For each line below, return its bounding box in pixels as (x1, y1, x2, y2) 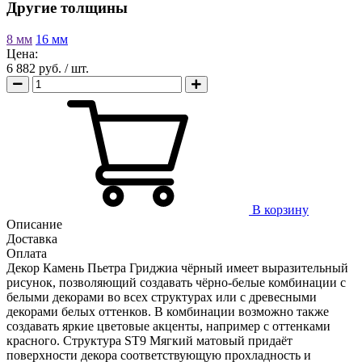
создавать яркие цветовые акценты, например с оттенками (6, 319, 330, 334)
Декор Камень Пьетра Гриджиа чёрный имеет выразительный (6, 261, 348, 276)
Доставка (6, 232, 57, 246)
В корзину (252, 203, 309, 217)
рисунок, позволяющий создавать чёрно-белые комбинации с (6, 276, 346, 290)
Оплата (6, 246, 47, 261)
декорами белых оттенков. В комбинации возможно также (6, 305, 329, 319)
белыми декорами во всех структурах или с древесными (6, 290, 317, 305)
